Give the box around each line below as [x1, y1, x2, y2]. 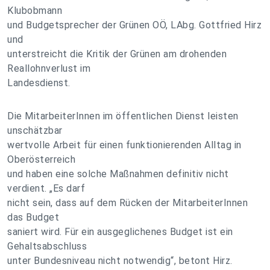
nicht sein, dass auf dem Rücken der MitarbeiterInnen [7, 197, 248, 209]
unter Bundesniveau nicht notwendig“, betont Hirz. [7, 255, 233, 266]
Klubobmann [7, 5, 62, 16]
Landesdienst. [7, 77, 71, 89]
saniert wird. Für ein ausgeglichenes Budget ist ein [7, 226, 233, 237]
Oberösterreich [7, 154, 75, 165]
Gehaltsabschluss [7, 240, 87, 252]
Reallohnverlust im [7, 63, 90, 74]
